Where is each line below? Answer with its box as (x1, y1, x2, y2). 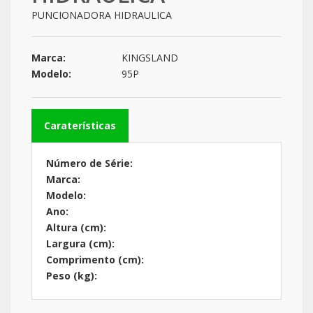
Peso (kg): (46, 269, 97, 282)
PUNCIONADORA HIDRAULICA (31, 8, 172, 22)
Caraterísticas (44, 119, 116, 132)
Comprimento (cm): (46, 253, 144, 266)
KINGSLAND (122, 51, 179, 64)
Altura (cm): (46, 221, 106, 234)
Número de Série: (46, 156, 133, 170)
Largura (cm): (46, 237, 115, 250)
